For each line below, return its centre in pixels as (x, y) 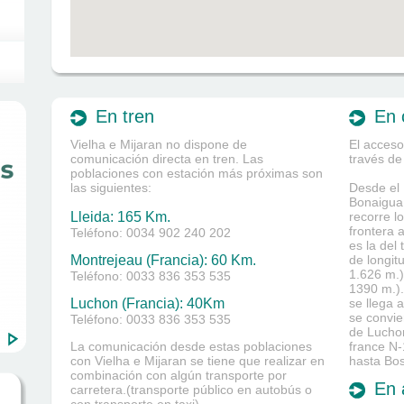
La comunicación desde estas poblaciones (191, 346)
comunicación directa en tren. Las (167, 159)
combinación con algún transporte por (179, 375)
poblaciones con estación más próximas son (197, 173)
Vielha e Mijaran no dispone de (159, 144)
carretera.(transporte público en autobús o (191, 390)
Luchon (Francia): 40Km (147, 303)
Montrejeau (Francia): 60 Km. (163, 260)
